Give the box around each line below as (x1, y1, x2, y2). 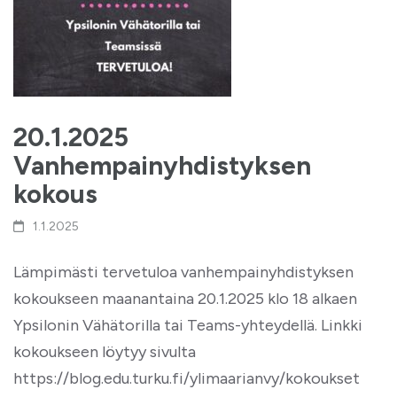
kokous (13, 178, 97, 209)
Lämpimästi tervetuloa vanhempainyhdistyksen (13, 262, 354, 282)
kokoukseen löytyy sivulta (13, 342, 196, 362)
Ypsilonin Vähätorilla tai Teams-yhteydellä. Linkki (13, 315, 362, 335)
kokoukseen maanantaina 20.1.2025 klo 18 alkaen (13, 289, 357, 308)
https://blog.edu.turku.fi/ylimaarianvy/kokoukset (13, 369, 360, 388)
